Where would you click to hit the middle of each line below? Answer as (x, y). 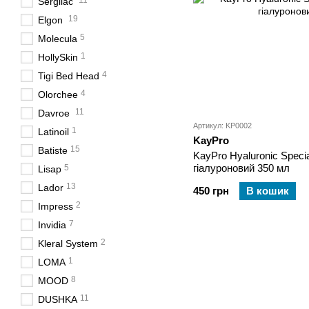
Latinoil (53, 132)
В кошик (268, 191)
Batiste (53, 150)
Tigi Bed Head (69, 76)
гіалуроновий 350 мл (241, 168)
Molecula (58, 39)
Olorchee (58, 94)
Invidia (52, 225)
